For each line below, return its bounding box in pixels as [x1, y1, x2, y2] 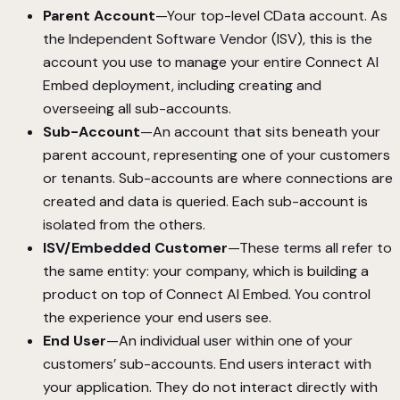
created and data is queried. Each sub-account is [43, 192, 368, 212]
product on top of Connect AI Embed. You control [43, 285, 371, 304]
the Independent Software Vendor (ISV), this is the [43, 29, 372, 49]
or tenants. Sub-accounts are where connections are [43, 169, 393, 188]
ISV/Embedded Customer [43, 238, 228, 258]
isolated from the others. [43, 215, 205, 235]
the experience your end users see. [43, 308, 271, 328]
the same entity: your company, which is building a [43, 262, 369, 281]
